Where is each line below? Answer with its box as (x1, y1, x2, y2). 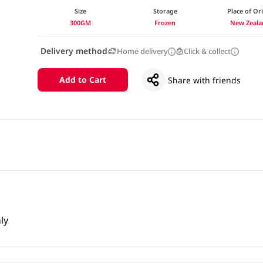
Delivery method (40, 45, 107, 56)
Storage (153, 6, 177, 15)
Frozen (154, 18, 176, 27)
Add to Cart (59, 74, 106, 86)
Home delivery (116, 45, 168, 56)
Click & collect (184, 45, 231, 56)
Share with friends (168, 74, 241, 86)
